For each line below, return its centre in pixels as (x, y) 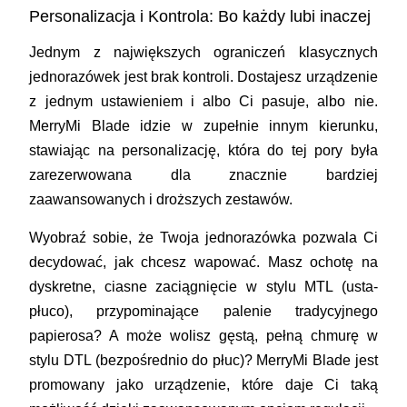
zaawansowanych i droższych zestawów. (161, 200)
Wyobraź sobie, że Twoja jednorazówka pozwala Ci (203, 238)
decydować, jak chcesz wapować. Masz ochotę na (203, 263)
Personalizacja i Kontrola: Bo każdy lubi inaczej (200, 17)
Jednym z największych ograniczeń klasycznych (203, 53)
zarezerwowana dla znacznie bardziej (203, 175)
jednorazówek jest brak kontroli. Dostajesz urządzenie (203, 77)
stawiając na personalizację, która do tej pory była (203, 151)
